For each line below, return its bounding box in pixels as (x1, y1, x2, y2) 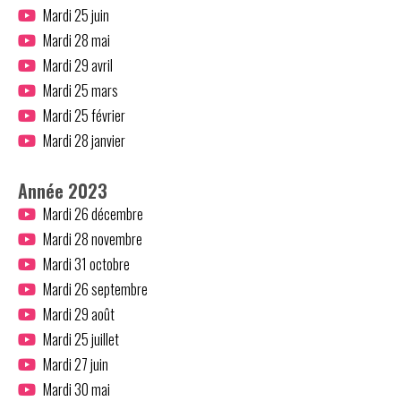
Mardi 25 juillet (42, 328, 119, 350)
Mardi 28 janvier (42, 129, 125, 151)
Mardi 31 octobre (42, 252, 130, 275)
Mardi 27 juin (42, 353, 108, 375)
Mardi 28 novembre (42, 227, 142, 250)
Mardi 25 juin (42, 4, 109, 26)
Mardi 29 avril (42, 54, 113, 76)
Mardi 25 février (42, 104, 125, 126)
